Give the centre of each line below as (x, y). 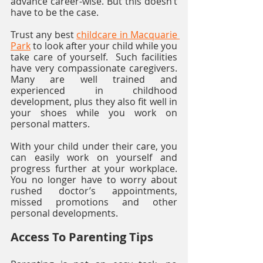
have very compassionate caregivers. (94, 68)
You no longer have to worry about (94, 179)
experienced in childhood (94, 90)
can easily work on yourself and (94, 157)
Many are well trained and (94, 79)
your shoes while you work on (94, 112)
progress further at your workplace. (94, 168)
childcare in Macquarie (127, 34)
